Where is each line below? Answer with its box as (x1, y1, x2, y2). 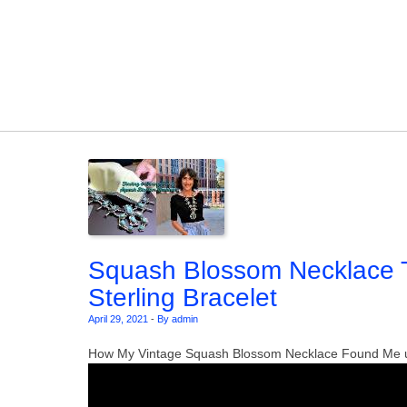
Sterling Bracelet (88, 283, 277, 312)
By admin (157, 313, 198, 324)
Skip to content (88, 92, 174, 106)
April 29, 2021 (88, 313, 148, 324)
